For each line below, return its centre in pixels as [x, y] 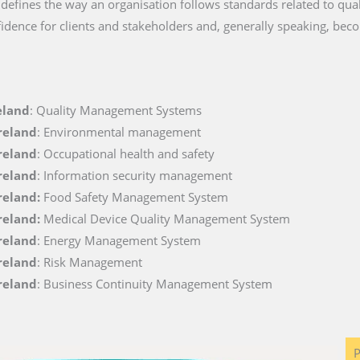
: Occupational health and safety [125, 153]
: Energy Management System [119, 240]
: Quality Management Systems [115, 110]
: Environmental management [119, 132]
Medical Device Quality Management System [166, 219]
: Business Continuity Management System [154, 284]
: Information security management [134, 175]
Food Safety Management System [135, 197]
